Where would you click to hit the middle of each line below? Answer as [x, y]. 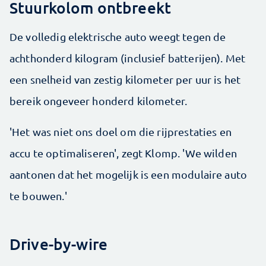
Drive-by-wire [58, 243]
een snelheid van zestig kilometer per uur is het [125, 79]
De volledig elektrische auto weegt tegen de [118, 36]
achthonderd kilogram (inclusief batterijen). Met [128, 58]
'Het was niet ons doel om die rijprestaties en [121, 131]
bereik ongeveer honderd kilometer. [99, 100]
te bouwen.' [39, 195]
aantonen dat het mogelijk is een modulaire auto [129, 174]
